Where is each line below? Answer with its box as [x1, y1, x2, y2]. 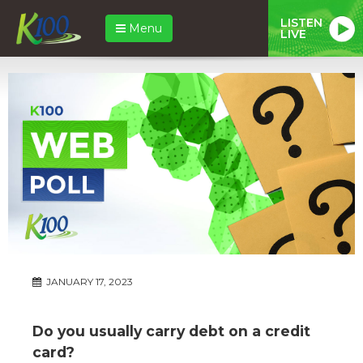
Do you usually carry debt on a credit [32, 322, 310, 340]
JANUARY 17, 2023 [44, 275, 133, 288]
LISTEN [280, 15, 322, 30]
